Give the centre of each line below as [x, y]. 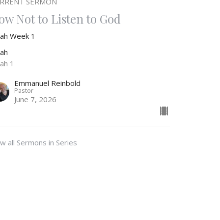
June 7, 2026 [36, 99]
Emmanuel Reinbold [48, 83]
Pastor [24, 90]
